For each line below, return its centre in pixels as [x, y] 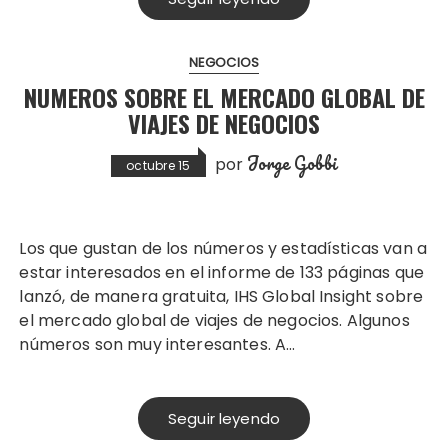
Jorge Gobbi [292, 162]
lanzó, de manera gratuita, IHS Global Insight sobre [221, 296]
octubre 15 [158, 165]
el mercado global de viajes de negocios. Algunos [214, 320]
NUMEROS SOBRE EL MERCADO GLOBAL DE [224, 96]
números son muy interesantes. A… [157, 344]
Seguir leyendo [224, 418]
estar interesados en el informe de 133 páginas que [221, 272]
